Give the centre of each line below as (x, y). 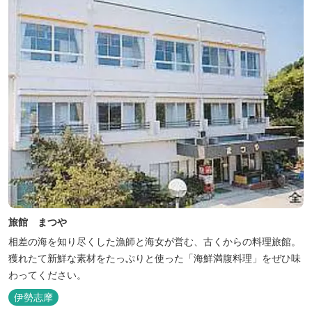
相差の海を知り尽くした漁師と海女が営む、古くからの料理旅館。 (155, 241)
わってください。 (47, 274)
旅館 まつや (38, 221)
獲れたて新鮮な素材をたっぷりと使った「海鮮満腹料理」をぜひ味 (155, 258)
